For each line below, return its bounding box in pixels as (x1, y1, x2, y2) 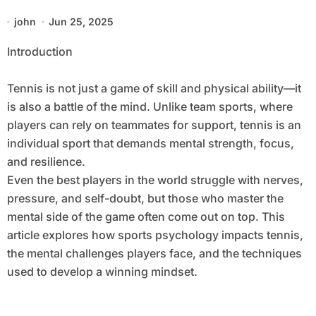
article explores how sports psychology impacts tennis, (6, 228, 303, 243)
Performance (6, 1, 111, 23)
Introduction (9, 44, 73, 59)
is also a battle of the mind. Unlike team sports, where (6, 99, 293, 114)
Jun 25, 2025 (49, 16, 114, 28)
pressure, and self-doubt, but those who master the (6, 191, 284, 206)
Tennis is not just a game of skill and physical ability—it (6, 81, 301, 96)
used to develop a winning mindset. (6, 265, 197, 279)
